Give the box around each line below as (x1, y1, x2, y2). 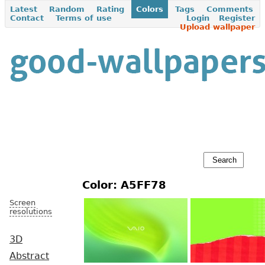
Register (219, 14, 255, 22)
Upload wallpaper (180, 22, 255, 31)
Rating (96, 5, 124, 14)
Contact (10, 14, 44, 22)
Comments (206, 5, 253, 14)
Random (49, 5, 85, 14)
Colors (136, 5, 163, 14)
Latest (10, 5, 37, 14)
